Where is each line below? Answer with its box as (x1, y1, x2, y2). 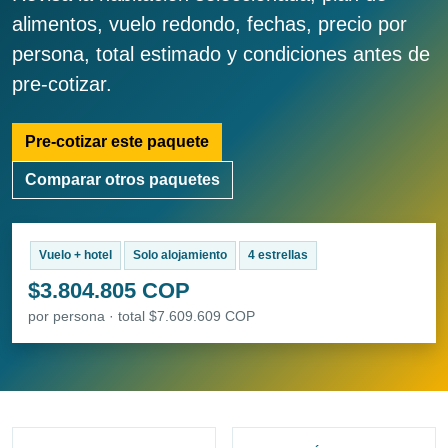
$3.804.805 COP (28, 278, 190, 304)
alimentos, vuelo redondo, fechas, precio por (12, 13, 407, 36)
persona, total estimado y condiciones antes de (12, 43, 430, 66)
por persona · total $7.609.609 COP (28, 308, 255, 325)
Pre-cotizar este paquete (25, 133, 209, 151)
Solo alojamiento (132, 248, 227, 263)
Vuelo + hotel (38, 248, 112, 263)
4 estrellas (247, 248, 308, 263)
